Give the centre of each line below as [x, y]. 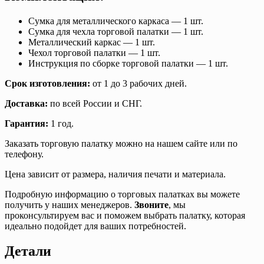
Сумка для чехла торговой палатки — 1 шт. [116, 31]
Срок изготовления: [47, 83]
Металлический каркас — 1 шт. [92, 42]
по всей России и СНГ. [95, 103]
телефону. [24, 154]
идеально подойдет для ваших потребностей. [95, 226]
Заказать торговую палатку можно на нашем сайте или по [121, 143]
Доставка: [26, 103]
